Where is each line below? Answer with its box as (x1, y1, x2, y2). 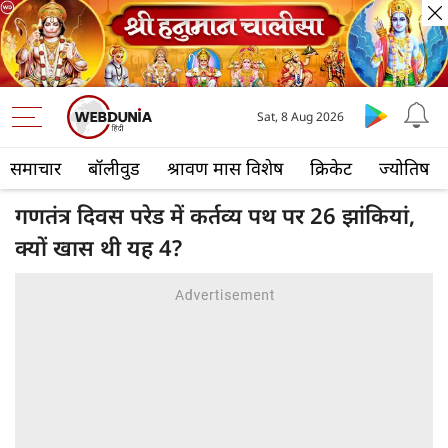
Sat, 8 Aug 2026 (257, 108, 345, 126)
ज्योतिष (379, 156, 429, 181)
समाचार (10, 156, 61, 181)
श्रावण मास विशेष (167, 156, 283, 181)
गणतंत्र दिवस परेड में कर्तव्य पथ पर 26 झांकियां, (15, 200, 415, 231)
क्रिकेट (310, 156, 352, 181)
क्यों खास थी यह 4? (15, 232, 182, 263)
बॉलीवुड (88, 156, 140, 181)
